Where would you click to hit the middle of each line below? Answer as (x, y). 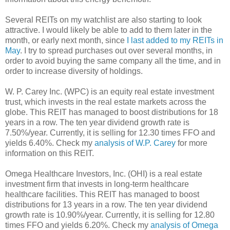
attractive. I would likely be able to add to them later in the (109, 30)
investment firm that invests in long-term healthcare (97, 184)
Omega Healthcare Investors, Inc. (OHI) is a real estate (104, 174)
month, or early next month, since (66, 40)
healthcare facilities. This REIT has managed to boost (102, 194)
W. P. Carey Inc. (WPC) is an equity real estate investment (110, 91)
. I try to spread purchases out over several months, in (116, 50)
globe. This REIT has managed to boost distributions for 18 (112, 112)
